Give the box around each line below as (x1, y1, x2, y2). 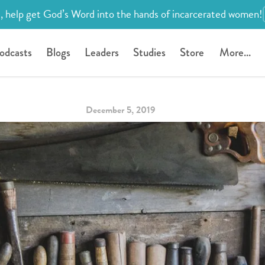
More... (219, 44, 251, 60)
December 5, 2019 (86, 102, 156, 117)
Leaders (84, 44, 119, 60)
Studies (132, 44, 166, 60)
